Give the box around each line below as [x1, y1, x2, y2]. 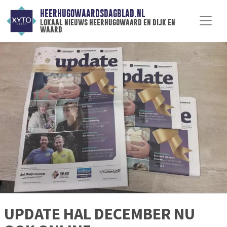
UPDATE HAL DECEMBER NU [4, 204, 195, 224]
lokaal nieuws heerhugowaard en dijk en [40, 17, 175, 27]
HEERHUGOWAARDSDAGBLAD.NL [40, 8, 145, 19]
